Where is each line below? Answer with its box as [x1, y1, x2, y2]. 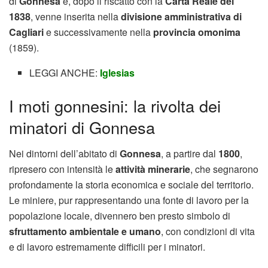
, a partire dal [161, 147, 218, 161]
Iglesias [100, 65, 135, 80]
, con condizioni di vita [161, 224, 255, 239]
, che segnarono [190, 162, 258, 176]
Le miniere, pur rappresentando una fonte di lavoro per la [9, 193, 249, 208]
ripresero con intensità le [9, 162, 115, 176]
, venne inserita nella [31, 9, 121, 23]
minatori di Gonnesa [9, 115, 155, 139]
